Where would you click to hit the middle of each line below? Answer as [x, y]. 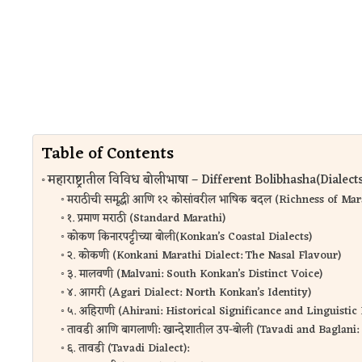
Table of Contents [107, 154]
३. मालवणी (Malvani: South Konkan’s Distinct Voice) [194, 274]
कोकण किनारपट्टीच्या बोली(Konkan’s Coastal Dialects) [189, 237]
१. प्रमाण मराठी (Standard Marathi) [146, 218]
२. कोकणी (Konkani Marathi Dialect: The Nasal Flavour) [204, 255]
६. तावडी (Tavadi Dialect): [128, 348]
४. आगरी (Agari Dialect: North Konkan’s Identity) [189, 293]
